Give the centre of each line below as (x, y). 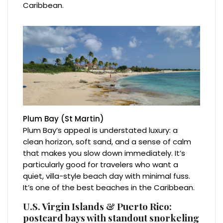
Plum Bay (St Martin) (64, 118)
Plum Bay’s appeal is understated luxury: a (101, 130)
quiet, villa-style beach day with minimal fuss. (107, 176)
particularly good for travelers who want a (101, 164)
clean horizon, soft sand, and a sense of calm (107, 141)
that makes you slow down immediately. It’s (104, 153)
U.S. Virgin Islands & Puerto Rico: (98, 206)
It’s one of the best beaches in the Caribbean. (109, 187)
